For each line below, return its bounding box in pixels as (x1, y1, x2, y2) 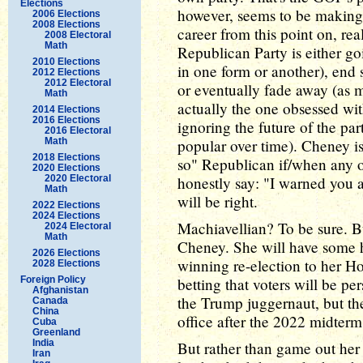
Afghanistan (32, 284, 88, 296)
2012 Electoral (45, 76, 111, 88)
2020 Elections (32, 161, 100, 173)
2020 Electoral (45, 172, 111, 184)
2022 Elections (32, 199, 100, 211)
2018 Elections (32, 151, 100, 163)
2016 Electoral (45, 124, 111, 136)
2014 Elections (32, 103, 100, 115)
